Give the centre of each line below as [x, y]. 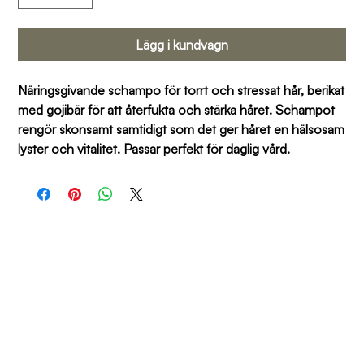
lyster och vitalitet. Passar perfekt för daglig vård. [154, 149]
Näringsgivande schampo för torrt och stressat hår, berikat [182, 90]
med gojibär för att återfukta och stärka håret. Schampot [177, 110]
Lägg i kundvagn [182, 45]
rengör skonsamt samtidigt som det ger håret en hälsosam [182, 129]
